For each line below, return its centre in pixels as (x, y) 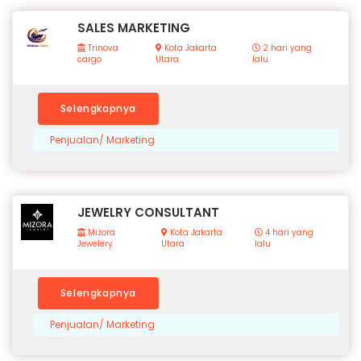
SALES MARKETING (134, 28)
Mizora (100, 233)
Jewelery (95, 244)
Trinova (102, 48)
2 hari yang (286, 48)
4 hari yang (288, 233)
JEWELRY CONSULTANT (148, 213)
